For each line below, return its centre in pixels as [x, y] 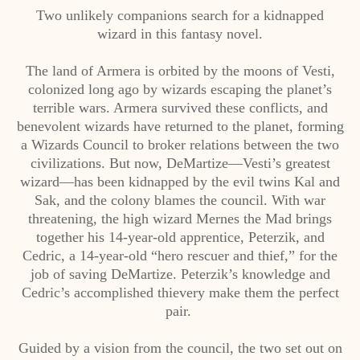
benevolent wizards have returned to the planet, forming [180, 126]
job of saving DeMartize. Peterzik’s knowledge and [180, 274]
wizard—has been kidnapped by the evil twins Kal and [180, 182]
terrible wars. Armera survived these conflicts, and [180, 108]
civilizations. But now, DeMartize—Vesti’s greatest [180, 163]
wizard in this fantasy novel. [180, 34]
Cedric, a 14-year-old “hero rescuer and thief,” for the [180, 256]
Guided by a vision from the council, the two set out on [180, 348]
